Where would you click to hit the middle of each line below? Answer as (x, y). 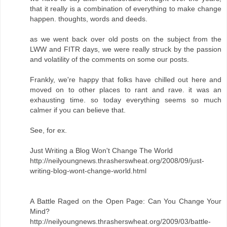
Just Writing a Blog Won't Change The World (101, 150)
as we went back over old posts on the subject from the (126, 39)
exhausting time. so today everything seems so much (126, 100)
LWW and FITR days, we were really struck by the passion (126, 49)
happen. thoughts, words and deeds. (89, 18)
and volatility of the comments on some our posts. (109, 59)
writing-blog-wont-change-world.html (88, 171)
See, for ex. (48, 130)
